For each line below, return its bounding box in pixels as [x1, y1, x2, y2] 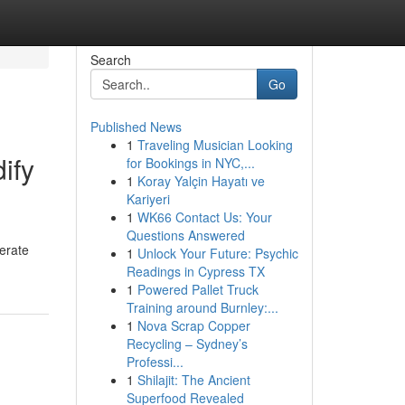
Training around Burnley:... [126, 298, 278, 316]
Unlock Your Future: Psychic [137, 244, 298, 262]
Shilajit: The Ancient [137, 371, 250, 389]
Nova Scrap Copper [137, 316, 250, 334]
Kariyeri [126, 190, 170, 208]
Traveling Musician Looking [137, 136, 293, 154]
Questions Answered [126, 226, 245, 244]
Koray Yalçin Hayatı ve [137, 172, 265, 190]
